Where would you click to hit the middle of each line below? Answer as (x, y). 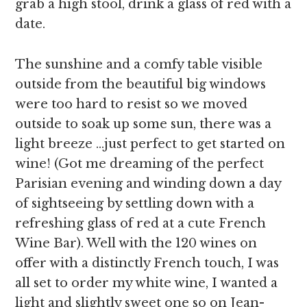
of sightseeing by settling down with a (135, 204)
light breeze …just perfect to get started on (150, 144)
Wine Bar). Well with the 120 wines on (136, 243)
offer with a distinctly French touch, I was (147, 263)
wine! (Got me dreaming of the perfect (140, 164)
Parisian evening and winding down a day (148, 184)
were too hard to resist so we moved (132, 104)
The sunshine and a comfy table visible (139, 64)
